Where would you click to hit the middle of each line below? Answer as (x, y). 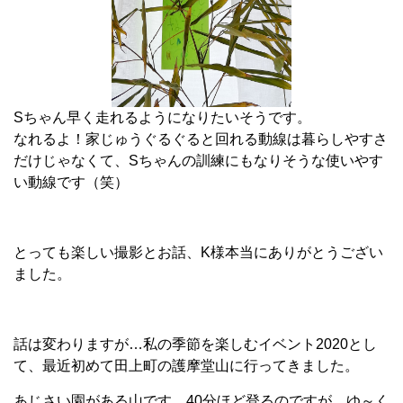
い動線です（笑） (71, 183)
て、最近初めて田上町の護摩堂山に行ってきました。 (186, 366)
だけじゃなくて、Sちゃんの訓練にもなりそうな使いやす (198, 161)
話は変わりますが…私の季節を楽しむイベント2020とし (195, 345)
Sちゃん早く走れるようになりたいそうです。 (162, 118)
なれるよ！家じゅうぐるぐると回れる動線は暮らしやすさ (201, 139)
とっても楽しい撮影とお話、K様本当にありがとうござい (198, 253)
